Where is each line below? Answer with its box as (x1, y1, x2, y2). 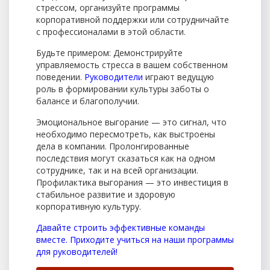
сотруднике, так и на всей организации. (36, 164, 198, 176)
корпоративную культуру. (36, 200, 141, 212)
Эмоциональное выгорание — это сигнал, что (36, 116, 227, 128)
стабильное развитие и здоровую (36, 188, 175, 200)
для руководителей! (36, 245, 118, 257)
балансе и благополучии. (36, 95, 139, 107)
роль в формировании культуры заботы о (36, 83, 209, 95)
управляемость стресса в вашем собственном (36, 58, 228, 71)
